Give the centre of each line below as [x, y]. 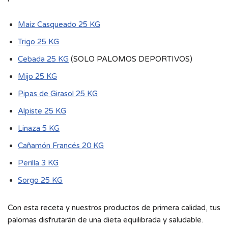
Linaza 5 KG [39, 128]
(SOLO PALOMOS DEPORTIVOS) [131, 59]
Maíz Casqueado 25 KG [59, 24]
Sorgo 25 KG [40, 180]
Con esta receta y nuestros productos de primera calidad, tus [114, 207]
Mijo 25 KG [37, 76]
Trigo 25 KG [38, 41]
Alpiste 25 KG [42, 111]
